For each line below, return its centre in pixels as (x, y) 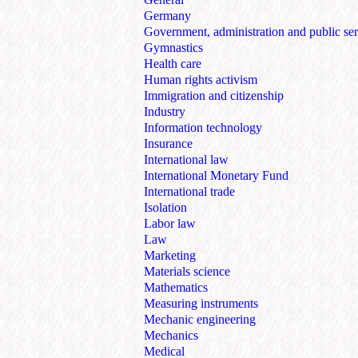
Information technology (203, 128)
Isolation (165, 208)
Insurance (168, 144)
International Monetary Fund (216, 176)
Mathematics (176, 288)
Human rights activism (201, 80)
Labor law (170, 224)
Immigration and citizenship (214, 96)
